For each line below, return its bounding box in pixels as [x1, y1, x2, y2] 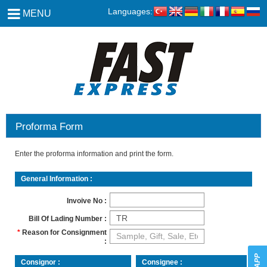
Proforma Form [15, 121, 83, 132]
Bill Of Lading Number [29, 214, 103, 223]
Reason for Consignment [22, 228, 107, 237]
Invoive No [67, 196, 103, 205]
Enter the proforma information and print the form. [15, 150, 173, 158]
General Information [21, 175, 88, 183]
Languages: [108, 7, 153, 16]
